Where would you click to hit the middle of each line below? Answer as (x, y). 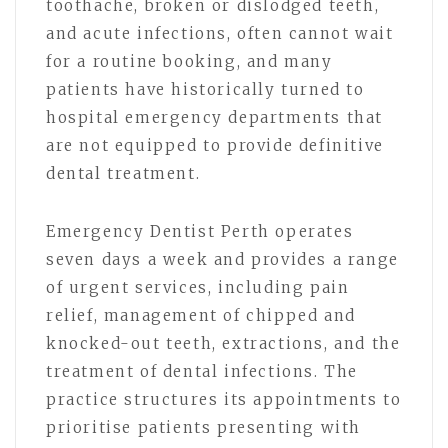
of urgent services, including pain (198, 287)
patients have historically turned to (205, 89)
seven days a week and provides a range (222, 259)
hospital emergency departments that (215, 117)
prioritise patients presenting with (204, 427)
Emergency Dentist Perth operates (200, 231)
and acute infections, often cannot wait (220, 33)
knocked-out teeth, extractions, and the (223, 343)
